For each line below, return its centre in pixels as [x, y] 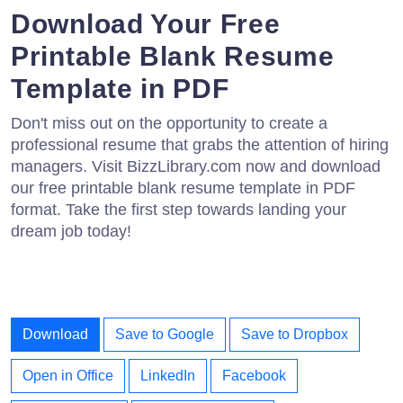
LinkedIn [168, 375]
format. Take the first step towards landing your [179, 209]
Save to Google [165, 334]
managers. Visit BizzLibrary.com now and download [196, 166]
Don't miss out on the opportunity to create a [169, 123]
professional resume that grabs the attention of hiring [200, 144]
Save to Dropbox [295, 334]
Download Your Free [146, 23]
